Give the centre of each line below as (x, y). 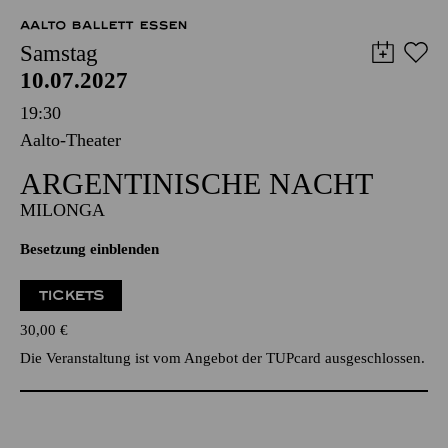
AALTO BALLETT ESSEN (103, 24)
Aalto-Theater (70, 139)
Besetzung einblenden (89, 248)
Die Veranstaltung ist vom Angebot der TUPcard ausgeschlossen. (222, 357)
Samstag (59, 53)
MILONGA (62, 209)
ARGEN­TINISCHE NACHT (196, 183)
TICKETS (71, 295)
